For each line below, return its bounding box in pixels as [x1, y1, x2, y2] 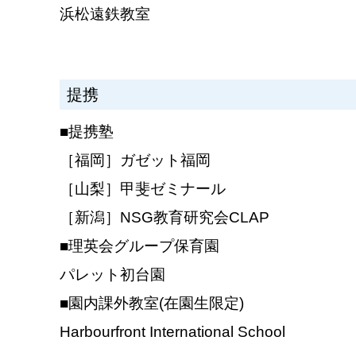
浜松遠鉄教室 [60, 5, 151, 23]
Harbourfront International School [60, 322, 286, 340]
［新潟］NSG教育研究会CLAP [60, 207, 270, 226]
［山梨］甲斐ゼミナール [60, 179, 226, 197]
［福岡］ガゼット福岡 [60, 150, 211, 168]
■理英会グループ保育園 [60, 236, 220, 254]
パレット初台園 [60, 265, 166, 283]
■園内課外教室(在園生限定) [60, 293, 245, 311]
